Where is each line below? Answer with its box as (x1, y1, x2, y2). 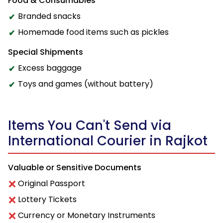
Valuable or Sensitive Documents (8, 162, 141, 174)
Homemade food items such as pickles (18, 26, 169, 38)
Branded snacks (18, 10, 81, 22)
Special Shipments (8, 46, 83, 58)
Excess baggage (18, 62, 82, 74)
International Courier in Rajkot (8, 132, 208, 150)
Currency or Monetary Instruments (18, 210, 155, 222)
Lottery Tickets (18, 194, 77, 206)
